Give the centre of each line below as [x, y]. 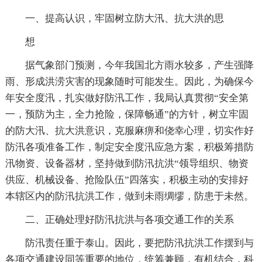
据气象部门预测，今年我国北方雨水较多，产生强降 [139, 65]
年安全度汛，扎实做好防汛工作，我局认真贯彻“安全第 [127, 98]
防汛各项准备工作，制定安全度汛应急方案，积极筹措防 [129, 147]
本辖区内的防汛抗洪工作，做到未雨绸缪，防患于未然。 [129, 196]
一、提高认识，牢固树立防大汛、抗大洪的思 [124, 19]
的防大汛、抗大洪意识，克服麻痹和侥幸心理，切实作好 [129, 131]
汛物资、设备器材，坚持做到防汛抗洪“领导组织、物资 [127, 164]
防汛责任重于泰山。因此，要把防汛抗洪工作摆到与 [139, 243]
